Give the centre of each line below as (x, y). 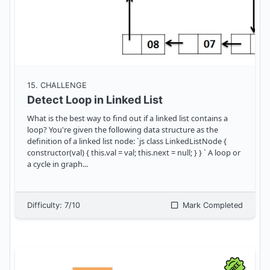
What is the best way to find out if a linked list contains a (127, 118)
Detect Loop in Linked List (95, 100)
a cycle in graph (55, 164)
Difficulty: (46, 206)
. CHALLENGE (61, 86)
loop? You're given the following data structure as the (123, 130)
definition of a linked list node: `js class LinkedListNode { (127, 141)
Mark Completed (212, 206)
